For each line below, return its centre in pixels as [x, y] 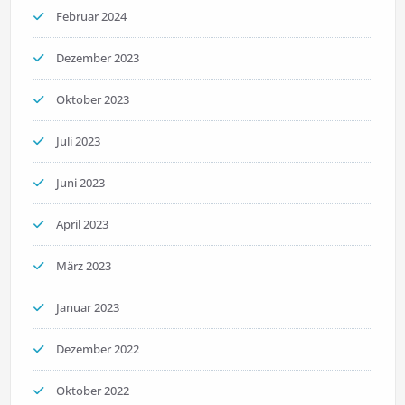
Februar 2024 [91, 17]
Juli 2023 [78, 141]
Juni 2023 [80, 183]
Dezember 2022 [97, 349]
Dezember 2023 [97, 58]
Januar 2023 [87, 308]
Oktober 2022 [92, 391]
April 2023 [82, 225]
